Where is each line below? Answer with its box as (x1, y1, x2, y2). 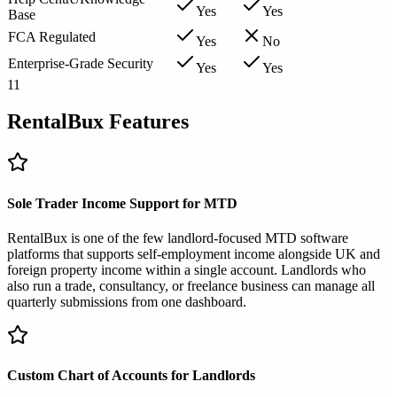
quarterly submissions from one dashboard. (7, 293, 246, 309)
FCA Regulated (8, 28, 96, 44)
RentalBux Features (7, 110, 189, 134)
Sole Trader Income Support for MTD (7, 195, 237, 211)
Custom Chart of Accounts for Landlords (7, 368, 255, 384)
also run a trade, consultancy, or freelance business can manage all (7, 277, 375, 293)
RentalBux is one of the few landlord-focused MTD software (7, 230, 348, 245)
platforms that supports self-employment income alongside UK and (7, 245, 380, 261)
